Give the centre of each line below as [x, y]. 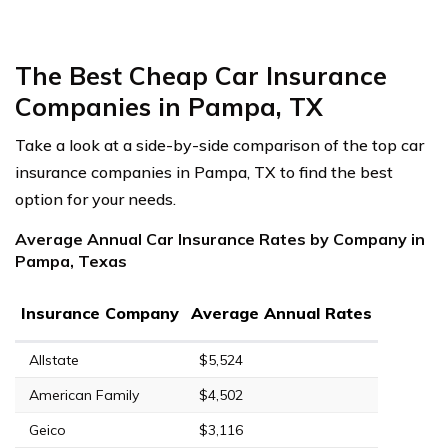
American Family [84, 394]
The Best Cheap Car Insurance [201, 75]
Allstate [54, 359]
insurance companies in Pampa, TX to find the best [204, 171]
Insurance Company [100, 312]
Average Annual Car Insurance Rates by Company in [220, 238]
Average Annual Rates [281, 312]
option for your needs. [95, 198]
